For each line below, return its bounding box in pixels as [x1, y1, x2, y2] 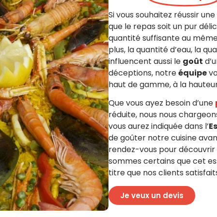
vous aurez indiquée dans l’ [108, 121, 209, 132]
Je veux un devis [120, 190, 184, 201]
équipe [178, 67, 207, 78]
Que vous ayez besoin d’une [108, 97, 215, 109]
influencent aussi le [108, 55, 183, 67]
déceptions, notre [108, 67, 178, 78]
